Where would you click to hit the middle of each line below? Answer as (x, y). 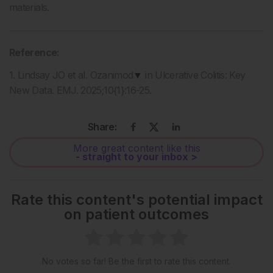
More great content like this (136, 148)
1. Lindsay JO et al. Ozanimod (71, 75)
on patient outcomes (136, 214)
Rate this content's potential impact (136, 200)
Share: (102, 127)
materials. (29, 7)
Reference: (34, 52)
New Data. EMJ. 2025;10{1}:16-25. (80, 90)
